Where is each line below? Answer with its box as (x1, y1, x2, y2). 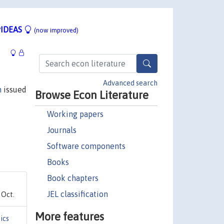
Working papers (46, 109, 103, 118)
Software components (46, 141, 125, 150)
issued (1, 84, 26, 94)
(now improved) (34, 26, 78, 34)
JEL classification (46, 189, 108, 198)
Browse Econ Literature (34, 88, 148, 101)
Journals (46, 125, 76, 134)
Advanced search (103, 78, 157, 87)
